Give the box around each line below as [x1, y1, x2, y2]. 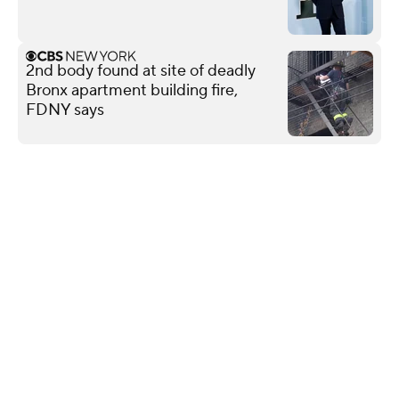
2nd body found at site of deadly [26, 60, 256, 81]
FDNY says [26, 99, 104, 120]
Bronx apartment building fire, [26, 79, 238, 101]
